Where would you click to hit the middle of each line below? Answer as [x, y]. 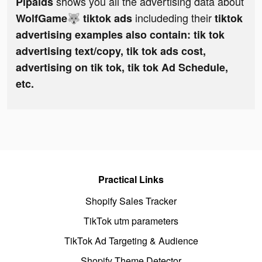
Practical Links [131, 180]
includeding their [175, 18]
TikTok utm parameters [131, 221]
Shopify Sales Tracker [131, 201]
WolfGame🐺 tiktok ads [75, 18]
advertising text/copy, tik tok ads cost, [111, 51]
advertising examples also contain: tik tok [120, 35]
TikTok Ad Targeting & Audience [131, 241]
